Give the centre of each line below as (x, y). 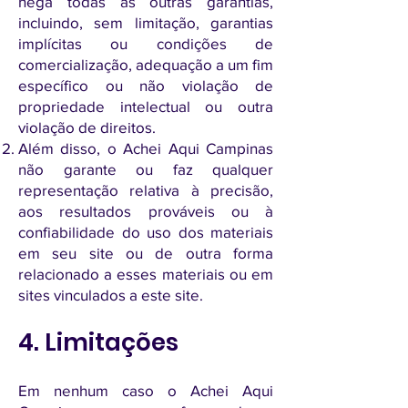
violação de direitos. (87, 127)
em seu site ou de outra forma (146, 253)
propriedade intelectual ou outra (146, 106)
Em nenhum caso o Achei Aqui (146, 390)
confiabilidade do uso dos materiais (146, 232)
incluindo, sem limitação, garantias (146, 22)
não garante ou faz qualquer (146, 169)
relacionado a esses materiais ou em (146, 274)
